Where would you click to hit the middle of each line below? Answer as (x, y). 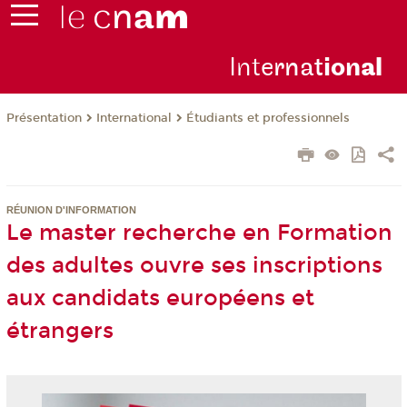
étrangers (60, 331)
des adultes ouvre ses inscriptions (194, 266)
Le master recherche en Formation (199, 233)
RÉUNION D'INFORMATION (71, 210)
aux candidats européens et (160, 298)
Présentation (44, 119)
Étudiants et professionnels (268, 119)
